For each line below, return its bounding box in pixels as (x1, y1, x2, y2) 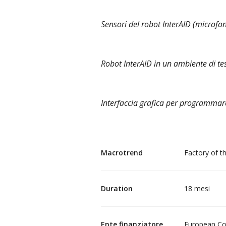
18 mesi (184, 184, 210, 193)
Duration (100, 184, 133, 193)
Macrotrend (100, 148, 143, 157)
